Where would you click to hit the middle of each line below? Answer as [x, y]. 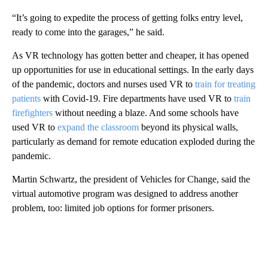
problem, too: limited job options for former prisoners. [113, 208]
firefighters [32, 112]
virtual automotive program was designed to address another [125, 193]
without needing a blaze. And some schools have [146, 112]
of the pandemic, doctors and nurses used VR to [103, 84]
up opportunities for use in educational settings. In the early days [133, 69]
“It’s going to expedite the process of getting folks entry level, [127, 17]
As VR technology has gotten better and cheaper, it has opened [130, 55]
